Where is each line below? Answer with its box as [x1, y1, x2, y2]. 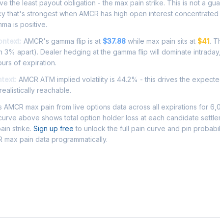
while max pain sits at [126, 37, 197, 45]
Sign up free [33, 124, 74, 133]
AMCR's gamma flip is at [22, 37, 103, 45]
